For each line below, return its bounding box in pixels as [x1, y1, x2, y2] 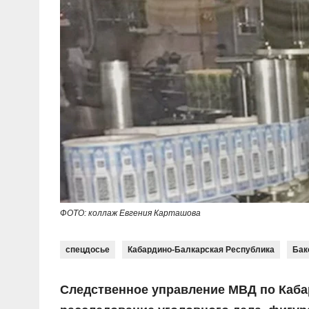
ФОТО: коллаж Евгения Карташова [60, 208, 201, 219]
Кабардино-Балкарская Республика [128, 245, 275, 255]
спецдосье [66, 245, 110, 255]
